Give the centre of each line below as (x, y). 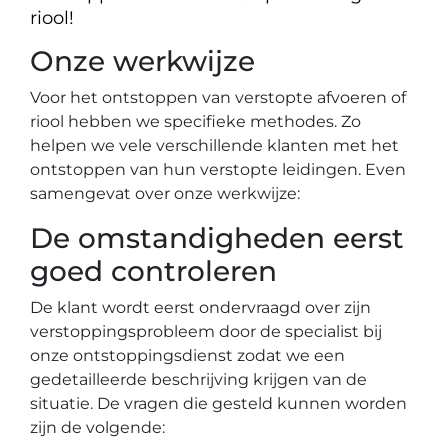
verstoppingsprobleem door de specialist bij (206, 331)
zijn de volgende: (97, 427)
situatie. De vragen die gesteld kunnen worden (218, 403)
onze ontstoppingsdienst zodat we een (187, 355)
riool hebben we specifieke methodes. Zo (195, 121)
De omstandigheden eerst (217, 238)
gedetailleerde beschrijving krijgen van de (198, 379)
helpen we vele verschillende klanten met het (214, 145)
